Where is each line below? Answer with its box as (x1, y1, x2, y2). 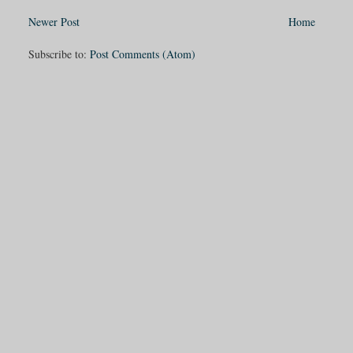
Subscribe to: (28, 46, 91, 61)
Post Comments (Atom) (90, 46, 196, 61)
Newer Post (28, 13, 80, 29)
